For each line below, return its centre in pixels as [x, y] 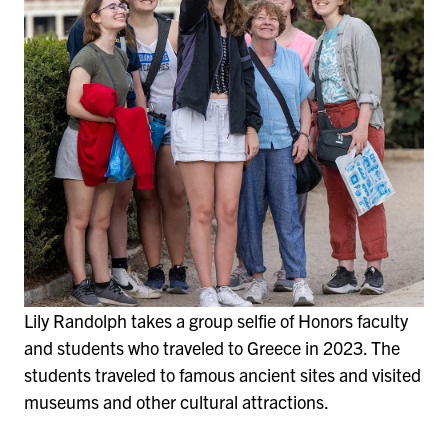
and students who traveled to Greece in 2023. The [212, 347]
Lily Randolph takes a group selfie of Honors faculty [216, 320]
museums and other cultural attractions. [180, 401]
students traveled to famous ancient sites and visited [222, 374]
